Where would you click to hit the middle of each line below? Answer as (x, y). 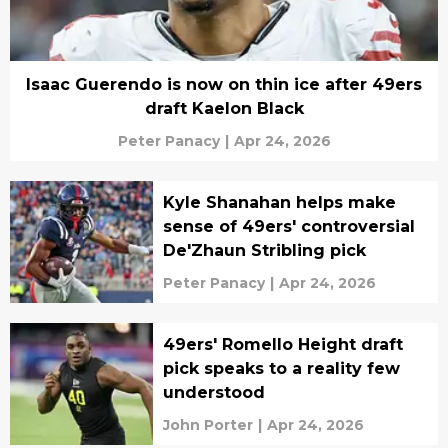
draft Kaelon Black (224, 108)
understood (213, 392)
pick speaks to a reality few (281, 368)
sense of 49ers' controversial (288, 226)
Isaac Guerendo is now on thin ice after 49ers (224, 84)
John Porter (207, 425)
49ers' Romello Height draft (282, 344)
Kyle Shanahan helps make (279, 202)
